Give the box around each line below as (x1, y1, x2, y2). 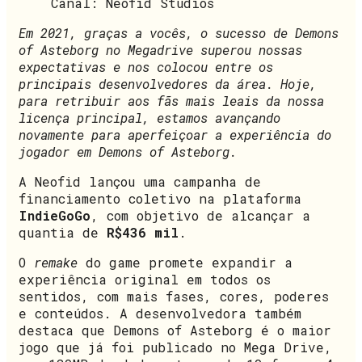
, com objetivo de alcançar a (90, 206, 310, 224)
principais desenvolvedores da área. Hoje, (19, 74, 317, 92)
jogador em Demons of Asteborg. (19, 142, 237, 160)
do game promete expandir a (78, 253, 293, 271)
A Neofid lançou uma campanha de (19, 172, 261, 190)
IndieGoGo (19, 206, 90, 224)
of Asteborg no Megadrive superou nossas (19, 40, 302, 58)
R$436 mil (107, 223, 179, 241)
